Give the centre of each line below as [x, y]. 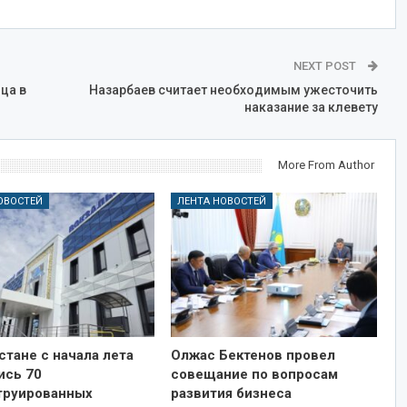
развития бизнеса [231, 394]
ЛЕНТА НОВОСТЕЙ [221, 202]
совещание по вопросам [254, 375]
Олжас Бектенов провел [253, 356]
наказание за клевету [311, 108]
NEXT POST [326, 66]
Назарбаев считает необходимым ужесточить [233, 90]
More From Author [326, 165]
